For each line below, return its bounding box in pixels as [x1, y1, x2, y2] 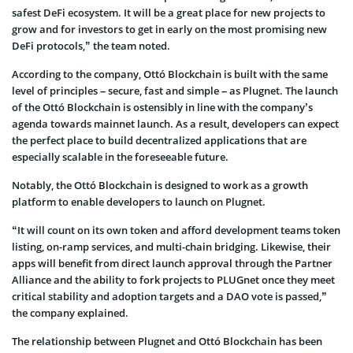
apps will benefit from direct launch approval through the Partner [12, 255, 333, 270]
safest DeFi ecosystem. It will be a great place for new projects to [12, 5, 325, 20]
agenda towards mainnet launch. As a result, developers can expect [12, 116, 339, 131]
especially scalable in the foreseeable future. [12, 149, 229, 164]
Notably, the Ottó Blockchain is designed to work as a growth [12, 177, 308, 192]
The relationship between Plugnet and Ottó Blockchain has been [12, 333, 322, 348]
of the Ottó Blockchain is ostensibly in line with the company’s [12, 99, 313, 114]
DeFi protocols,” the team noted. [12, 38, 170, 53]
